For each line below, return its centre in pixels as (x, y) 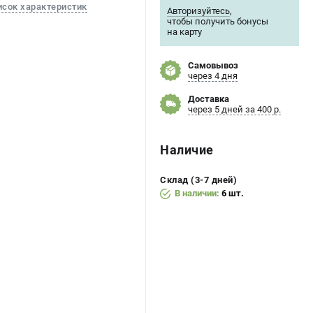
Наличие (187, 150)
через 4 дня (213, 76)
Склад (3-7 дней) (198, 180)
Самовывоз (213, 65)
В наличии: (198, 193)
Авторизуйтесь (198, 11)
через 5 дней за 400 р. (234, 109)
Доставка (209, 99)
